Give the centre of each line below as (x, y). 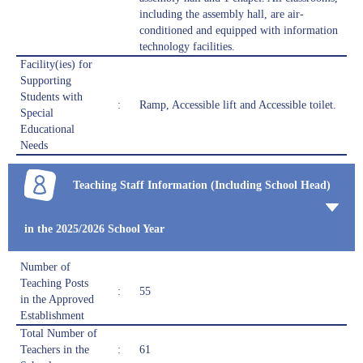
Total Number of (59, 334)
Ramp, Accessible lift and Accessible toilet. (238, 105)
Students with (51, 97)
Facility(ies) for (56, 65)
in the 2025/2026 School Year (94, 229)
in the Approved (57, 300)
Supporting (46, 81)
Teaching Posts (54, 284)
